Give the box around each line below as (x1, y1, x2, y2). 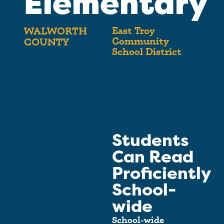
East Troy (112, 24, 154, 37)
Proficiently (112, 162, 210, 184)
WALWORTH (24, 25, 86, 37)
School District (112, 45, 181, 58)
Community (112, 35, 168, 47)
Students (112, 129, 189, 151)
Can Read (112, 145, 193, 168)
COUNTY (24, 36, 69, 48)
